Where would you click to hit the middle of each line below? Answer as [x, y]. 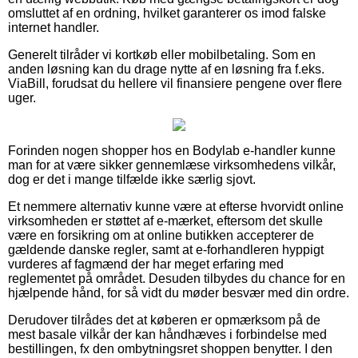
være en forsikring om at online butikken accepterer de [161, 235]
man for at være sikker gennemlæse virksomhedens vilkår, [172, 165]
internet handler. [54, 27]
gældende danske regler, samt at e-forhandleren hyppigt [166, 249]
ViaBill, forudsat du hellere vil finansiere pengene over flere [175, 83]
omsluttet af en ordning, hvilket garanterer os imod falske [167, 13]
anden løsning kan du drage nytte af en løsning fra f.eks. [166, 69]
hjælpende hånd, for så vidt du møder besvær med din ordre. [179, 292]
